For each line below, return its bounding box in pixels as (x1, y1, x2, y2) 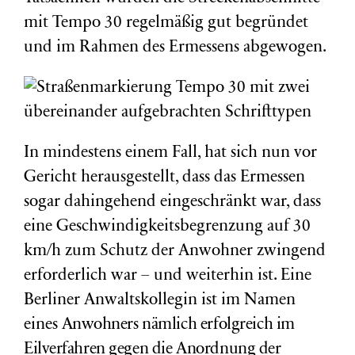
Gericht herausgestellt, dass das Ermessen (24, 170, 305, 186)
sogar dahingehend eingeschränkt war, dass (24, 194, 321, 211)
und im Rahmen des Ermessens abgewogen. (24, 40, 326, 56)
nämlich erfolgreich (142, 317, 277, 334)
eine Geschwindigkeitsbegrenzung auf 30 (24, 219, 311, 235)
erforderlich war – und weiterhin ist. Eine (24, 268, 311, 284)
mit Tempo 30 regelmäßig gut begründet (24, 15, 308, 32)
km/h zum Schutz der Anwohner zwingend (24, 243, 326, 260)
